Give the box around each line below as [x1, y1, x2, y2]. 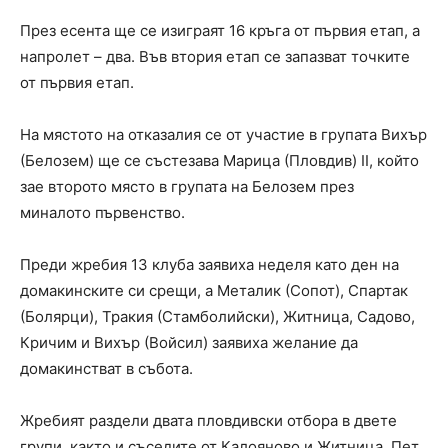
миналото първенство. [20, 203, 185, 222]
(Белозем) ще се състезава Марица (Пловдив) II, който [20, 151, 419, 170]
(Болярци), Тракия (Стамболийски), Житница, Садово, [20, 307, 415, 326]
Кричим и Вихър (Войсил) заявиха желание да [20, 333, 358, 352]
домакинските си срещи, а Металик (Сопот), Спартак [20, 281, 408, 300]
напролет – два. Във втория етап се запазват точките [20, 47, 410, 66]
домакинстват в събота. [20, 359, 193, 378]
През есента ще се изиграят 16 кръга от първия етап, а [20, 21, 420, 40]
